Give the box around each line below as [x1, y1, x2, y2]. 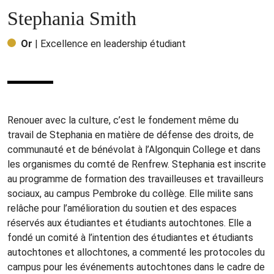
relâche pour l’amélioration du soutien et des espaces [7, 202, 237, 215]
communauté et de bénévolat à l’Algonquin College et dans [7, 144, 261, 156]
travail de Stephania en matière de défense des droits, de [7, 129, 254, 141]
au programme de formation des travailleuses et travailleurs [7, 173, 264, 185]
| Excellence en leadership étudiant [32, 38, 186, 50]
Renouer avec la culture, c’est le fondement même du [7, 114, 239, 127]
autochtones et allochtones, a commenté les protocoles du [7, 246, 265, 259]
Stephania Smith [7, 7, 136, 30]
